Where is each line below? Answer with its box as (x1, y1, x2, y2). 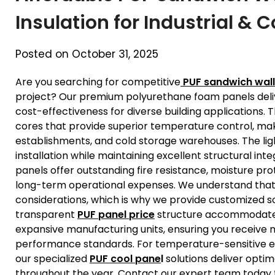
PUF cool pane (90, 251, 161, 266)
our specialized (15, 251, 90, 266)
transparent (15, 207, 77, 222)
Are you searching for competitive (15, 74, 180, 89)
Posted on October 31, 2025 (15, 46, 158, 61)
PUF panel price (77, 207, 155, 222)
